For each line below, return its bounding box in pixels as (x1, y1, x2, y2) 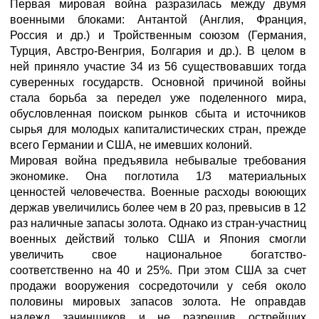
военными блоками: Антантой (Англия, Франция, (10, 14, 306, 26)
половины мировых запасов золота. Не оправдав (10, 296, 306, 308)
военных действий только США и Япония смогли (10, 233, 306, 245)
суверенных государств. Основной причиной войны (10, 76, 306, 88)
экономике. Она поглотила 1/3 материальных (10, 170, 306, 182)
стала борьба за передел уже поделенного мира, (10, 92, 306, 104)
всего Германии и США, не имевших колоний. (10, 139, 252, 151)
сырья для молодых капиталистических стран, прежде (10, 123, 306, 135)
